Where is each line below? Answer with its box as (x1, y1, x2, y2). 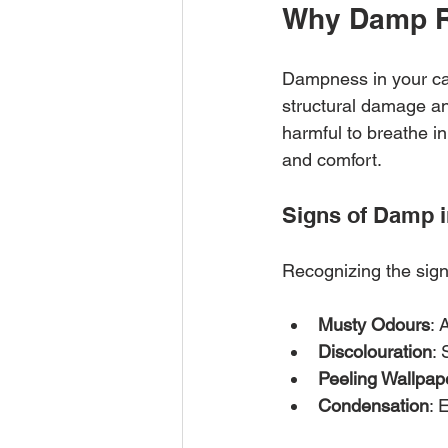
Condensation (318, 395, 429, 416)
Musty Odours (318, 314, 430, 335)
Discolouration (318, 341, 432, 362)
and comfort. (282, 149, 382, 170)
